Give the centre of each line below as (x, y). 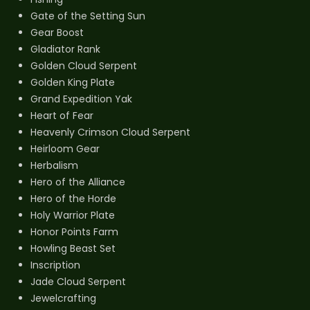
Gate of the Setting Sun (88, 16)
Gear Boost (57, 33)
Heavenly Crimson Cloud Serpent (110, 133)
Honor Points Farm (74, 232)
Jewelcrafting (63, 299)
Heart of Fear (62, 116)
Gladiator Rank (65, 49)
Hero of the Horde (73, 199)
